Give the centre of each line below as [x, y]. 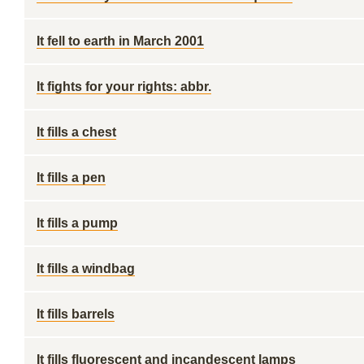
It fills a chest [76, 132]
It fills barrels [76, 314]
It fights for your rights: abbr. [124, 87]
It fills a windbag [86, 269]
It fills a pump [77, 223]
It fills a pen [71, 178]
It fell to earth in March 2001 [120, 41]
